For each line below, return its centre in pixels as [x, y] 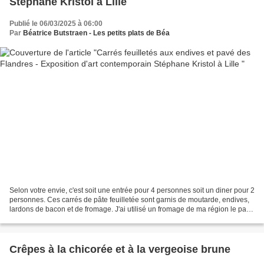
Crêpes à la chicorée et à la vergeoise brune [120, 250]
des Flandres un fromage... [52, 219]
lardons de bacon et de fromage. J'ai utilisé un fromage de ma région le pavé [132, 209]
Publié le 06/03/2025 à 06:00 [56, 23]
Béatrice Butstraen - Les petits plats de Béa [96, 33]
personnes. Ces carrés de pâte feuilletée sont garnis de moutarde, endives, [129, 200]
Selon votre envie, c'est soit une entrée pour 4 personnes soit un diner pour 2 [132, 191]
